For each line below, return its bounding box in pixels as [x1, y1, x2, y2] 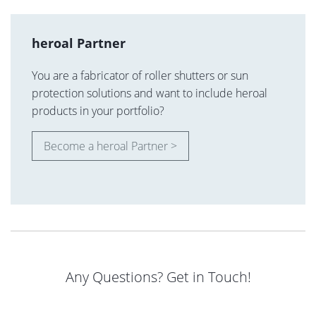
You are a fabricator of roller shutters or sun [32, 67, 248, 83]
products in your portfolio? [32, 102, 164, 119]
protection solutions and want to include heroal [32, 85, 267, 101]
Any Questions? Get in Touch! [65, 267, 251, 286]
